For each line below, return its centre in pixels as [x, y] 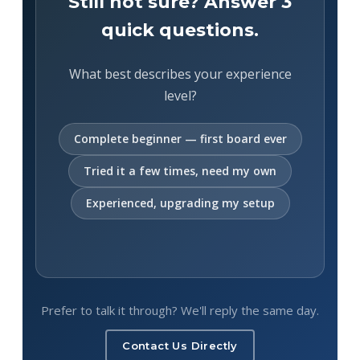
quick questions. [180, 30]
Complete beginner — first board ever [180, 138]
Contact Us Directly [180, 346]
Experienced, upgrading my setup [180, 202]
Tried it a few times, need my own [180, 170]
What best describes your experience [180, 74]
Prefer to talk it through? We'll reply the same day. [180, 310]
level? [180, 95]
